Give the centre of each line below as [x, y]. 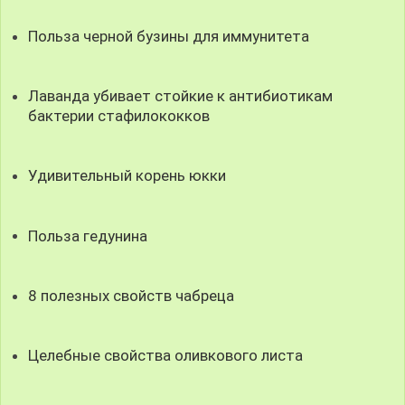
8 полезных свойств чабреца [132, 295]
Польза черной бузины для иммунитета [169, 36]
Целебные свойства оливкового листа [166, 355]
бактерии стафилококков [119, 116]
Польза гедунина [88, 235]
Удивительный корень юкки [127, 176]
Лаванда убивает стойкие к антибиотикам [181, 96]
